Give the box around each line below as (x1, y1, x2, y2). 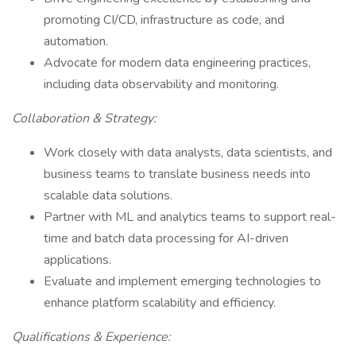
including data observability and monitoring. (44, 75, 279, 93)
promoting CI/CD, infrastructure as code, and (44, 11, 284, 29)
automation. (44, 33, 108, 50)
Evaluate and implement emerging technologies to (44, 273, 321, 290)
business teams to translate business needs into (44, 165, 311, 183)
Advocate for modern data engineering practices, (44, 54, 311, 72)
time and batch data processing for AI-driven (44, 230, 288, 247)
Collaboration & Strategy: (12, 110, 157, 127)
